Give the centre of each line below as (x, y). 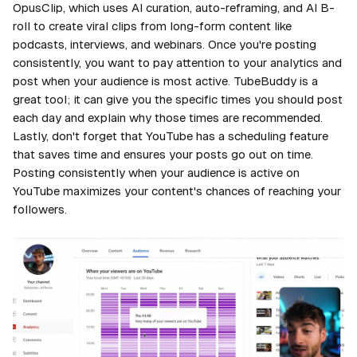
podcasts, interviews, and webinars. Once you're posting (165, 45)
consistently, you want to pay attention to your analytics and (177, 63)
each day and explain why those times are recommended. (168, 118)
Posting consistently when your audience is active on (156, 173)
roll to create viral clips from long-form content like (152, 26)
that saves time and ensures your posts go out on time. (163, 155)
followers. (40, 210)
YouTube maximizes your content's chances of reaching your (177, 191)
